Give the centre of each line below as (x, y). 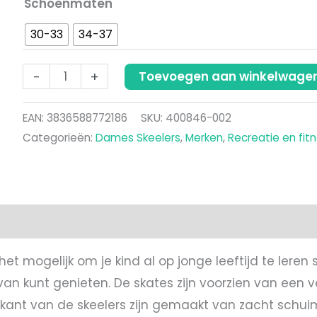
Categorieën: (59, 137)
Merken (204, 137)
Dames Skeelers (138, 137)
